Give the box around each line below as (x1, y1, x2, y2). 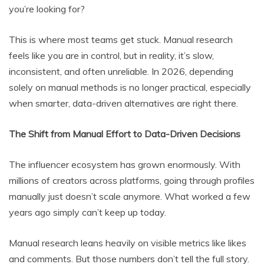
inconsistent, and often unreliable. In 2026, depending (9, 65, 233, 78)
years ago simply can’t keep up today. (9, 206, 166, 219)
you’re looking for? (9, 3, 85, 15)
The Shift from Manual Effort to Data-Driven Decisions (9, 128, 240, 140)
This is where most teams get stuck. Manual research (9, 34, 233, 46)
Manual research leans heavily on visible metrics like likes (9, 237, 246, 249)
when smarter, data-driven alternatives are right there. (9, 97, 238, 110)
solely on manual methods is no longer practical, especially (9, 81, 251, 94)
